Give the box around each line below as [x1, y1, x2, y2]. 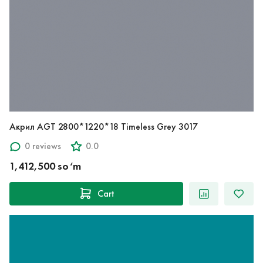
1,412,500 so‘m [9, 159, 81, 173]
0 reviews [25, 140, 61, 152]
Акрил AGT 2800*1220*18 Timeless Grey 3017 [9, 120, 198, 132]
